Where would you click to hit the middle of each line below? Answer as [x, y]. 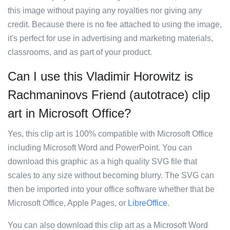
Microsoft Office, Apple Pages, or [68, 203]
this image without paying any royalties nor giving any [105, 11]
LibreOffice [148, 203]
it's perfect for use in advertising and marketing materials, [110, 38]
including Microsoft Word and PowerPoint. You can [100, 148]
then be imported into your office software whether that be [111, 189]
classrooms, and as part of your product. [80, 52]
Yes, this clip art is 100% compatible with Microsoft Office [110, 134]
